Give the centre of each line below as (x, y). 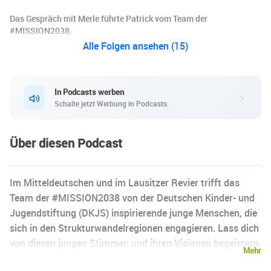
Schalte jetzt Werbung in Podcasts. (112, 103)
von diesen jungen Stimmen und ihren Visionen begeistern (134, 243)
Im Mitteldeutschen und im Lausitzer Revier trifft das (125, 183)
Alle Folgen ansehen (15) (135, 46)
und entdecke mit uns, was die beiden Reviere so (114, 259)
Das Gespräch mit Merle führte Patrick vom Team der (109, 19)
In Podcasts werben (89, 92)
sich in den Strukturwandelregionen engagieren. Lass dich (134, 228)
